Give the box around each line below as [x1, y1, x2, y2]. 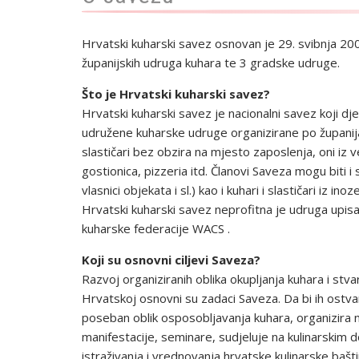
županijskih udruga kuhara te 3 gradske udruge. [82, 54, 340, 71]
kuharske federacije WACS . [82, 220, 230, 236]
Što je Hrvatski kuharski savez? [82, 86, 270, 102]
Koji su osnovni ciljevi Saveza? [82, 252, 260, 268]
